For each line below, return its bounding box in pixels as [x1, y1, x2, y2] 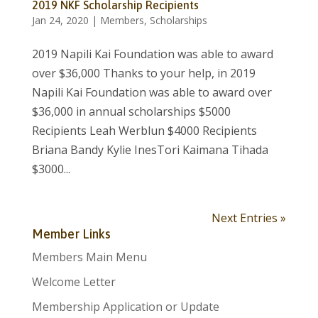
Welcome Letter [31, 274, 116, 290]
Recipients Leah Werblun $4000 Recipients [31, 123, 257, 138]
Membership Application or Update [31, 299, 219, 314]
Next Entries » [212, 210, 287, 226]
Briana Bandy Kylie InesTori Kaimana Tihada [31, 142, 268, 158]
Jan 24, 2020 [31, 13, 89, 27]
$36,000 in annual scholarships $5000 [31, 104, 231, 119]
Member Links [31, 226, 111, 241]
